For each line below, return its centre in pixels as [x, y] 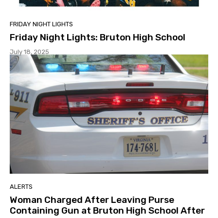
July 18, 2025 [29, 52]
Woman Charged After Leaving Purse [92, 200]
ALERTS [21, 186]
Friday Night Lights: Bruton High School [98, 37]
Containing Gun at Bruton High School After [107, 210]
